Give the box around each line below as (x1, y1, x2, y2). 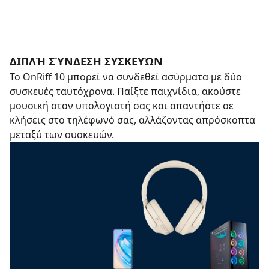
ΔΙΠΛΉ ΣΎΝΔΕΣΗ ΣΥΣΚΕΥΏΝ (10, 54, 163, 68)
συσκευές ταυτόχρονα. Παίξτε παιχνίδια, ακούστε (10, 85, 241, 98)
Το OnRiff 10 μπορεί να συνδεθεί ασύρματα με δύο (10, 70, 242, 83)
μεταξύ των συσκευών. (10, 128, 114, 141)
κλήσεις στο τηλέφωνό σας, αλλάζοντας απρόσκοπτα (10, 113, 255, 127)
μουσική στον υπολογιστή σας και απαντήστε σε (10, 99, 234, 112)
